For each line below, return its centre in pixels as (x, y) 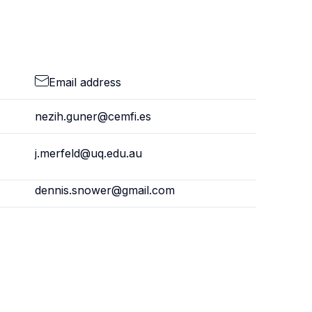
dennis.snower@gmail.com (104, 190)
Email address (85, 82)
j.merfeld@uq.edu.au (88, 153)
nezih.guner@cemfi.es (93, 116)
